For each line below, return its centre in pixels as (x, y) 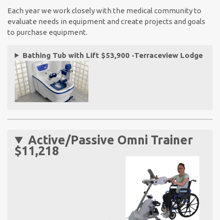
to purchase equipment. (47, 32)
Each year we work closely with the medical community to (104, 10)
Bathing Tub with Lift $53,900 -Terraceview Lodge (112, 55)
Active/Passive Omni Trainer (110, 140)
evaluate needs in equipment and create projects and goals (106, 21)
